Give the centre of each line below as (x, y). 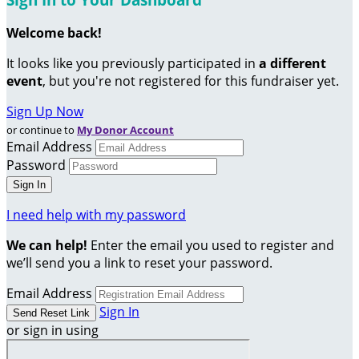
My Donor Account (125, 130)
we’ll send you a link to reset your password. (139, 263)
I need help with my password (96, 215)
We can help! (47, 246)
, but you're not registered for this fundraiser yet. (191, 81)
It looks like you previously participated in (133, 64)
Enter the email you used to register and (211, 246)
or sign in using (52, 331)
